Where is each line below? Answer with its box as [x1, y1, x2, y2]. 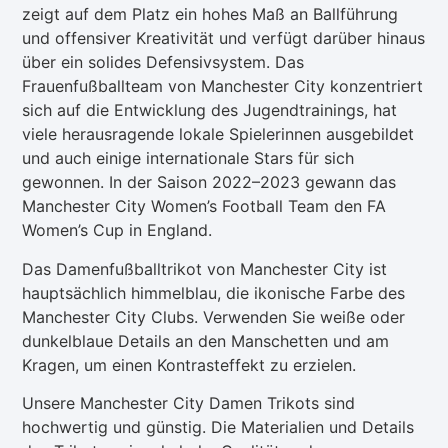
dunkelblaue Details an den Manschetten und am [22, 330, 390, 351]
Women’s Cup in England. [22, 220, 213, 241]
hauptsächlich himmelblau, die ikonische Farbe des [22, 282, 406, 303]
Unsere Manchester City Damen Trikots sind [22, 393, 356, 414]
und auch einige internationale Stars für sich [22, 148, 355, 169]
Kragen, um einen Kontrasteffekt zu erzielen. [22, 354, 357, 375]
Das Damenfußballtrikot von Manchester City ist [22, 258, 388, 279]
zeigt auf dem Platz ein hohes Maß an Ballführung [22, 4, 399, 25]
